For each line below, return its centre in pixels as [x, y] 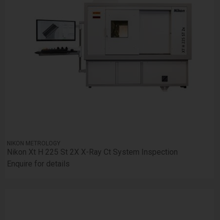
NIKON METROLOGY [34, 143]
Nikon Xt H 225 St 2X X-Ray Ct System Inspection [93, 152]
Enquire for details [39, 164]
